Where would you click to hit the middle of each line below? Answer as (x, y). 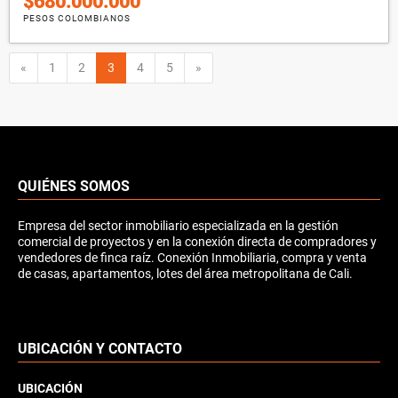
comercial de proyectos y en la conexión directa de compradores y (197, 241)
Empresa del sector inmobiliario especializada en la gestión (178, 225)
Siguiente (226, 66)
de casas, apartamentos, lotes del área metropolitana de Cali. (185, 273)
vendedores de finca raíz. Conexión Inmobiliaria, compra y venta (192, 257)
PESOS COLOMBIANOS (77, 18)
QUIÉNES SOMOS (74, 186)
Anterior (48, 66)
